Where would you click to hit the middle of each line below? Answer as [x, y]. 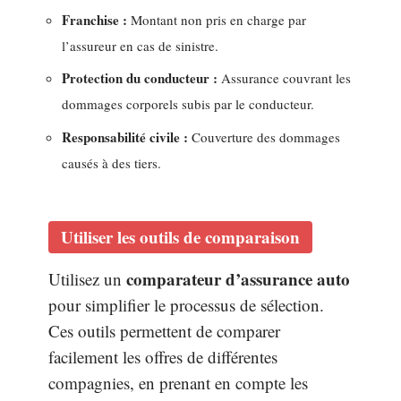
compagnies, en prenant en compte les [178, 383]
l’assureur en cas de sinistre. [140, 45]
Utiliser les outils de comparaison [180, 237]
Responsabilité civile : [125, 137]
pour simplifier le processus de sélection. [186, 305]
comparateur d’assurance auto [238, 279]
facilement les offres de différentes [163, 357]
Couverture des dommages [264, 137]
